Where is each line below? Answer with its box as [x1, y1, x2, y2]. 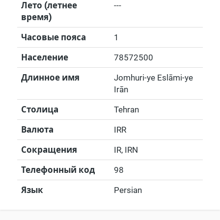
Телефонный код [21, 165, 95, 175]
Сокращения [21, 145, 77, 155]
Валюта [21, 125, 54, 135]
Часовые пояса [21, 32, 86, 42]
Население [21, 53, 68, 62]
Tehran [114, 105, 139, 114]
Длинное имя [21, 73, 80, 82]
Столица [21, 105, 58, 114]
